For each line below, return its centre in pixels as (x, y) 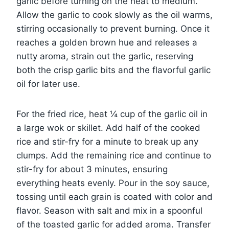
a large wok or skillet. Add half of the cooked (108, 128)
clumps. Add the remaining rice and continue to (114, 156)
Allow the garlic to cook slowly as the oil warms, (114, 15)
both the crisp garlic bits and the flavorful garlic (113, 70)
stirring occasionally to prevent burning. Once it (113, 29)
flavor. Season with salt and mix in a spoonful (109, 211)
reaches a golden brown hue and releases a (107, 43)
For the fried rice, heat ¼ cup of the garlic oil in (112, 114)
